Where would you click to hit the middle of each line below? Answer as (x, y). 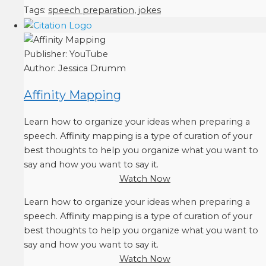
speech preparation (91, 10)
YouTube (89, 54)
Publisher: (47, 54)
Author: (41, 68)
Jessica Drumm (92, 68)
